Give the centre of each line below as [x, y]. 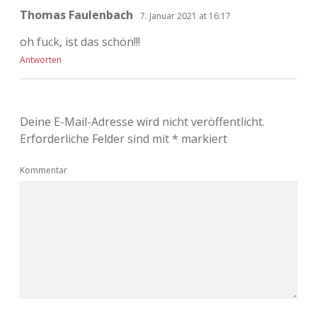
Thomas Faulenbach [76, 15]
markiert [203, 138]
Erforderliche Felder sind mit [96, 138]
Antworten [41, 59]
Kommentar [44, 170]
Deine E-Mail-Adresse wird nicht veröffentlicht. [142, 121]
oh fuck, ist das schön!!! [80, 41]
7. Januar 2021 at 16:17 [185, 16]
